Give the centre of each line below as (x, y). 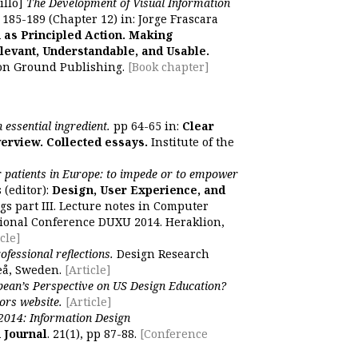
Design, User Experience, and (139, 190)
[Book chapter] (169, 67)
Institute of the (191, 142)
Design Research (161, 254)
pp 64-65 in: (146, 126)
